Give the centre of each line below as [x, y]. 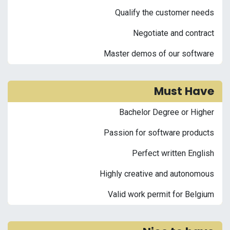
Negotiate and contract [174, 33]
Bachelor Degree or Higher [167, 112]
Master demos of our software [159, 54]
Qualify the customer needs [165, 13]
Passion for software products [159, 133]
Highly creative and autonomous [157, 174]
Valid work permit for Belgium [161, 194]
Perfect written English [173, 153]
